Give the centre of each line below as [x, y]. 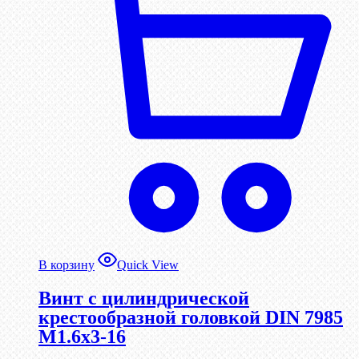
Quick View [148, 264]
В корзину [67, 264]
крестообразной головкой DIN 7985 [191, 317]
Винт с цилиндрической [144, 298]
